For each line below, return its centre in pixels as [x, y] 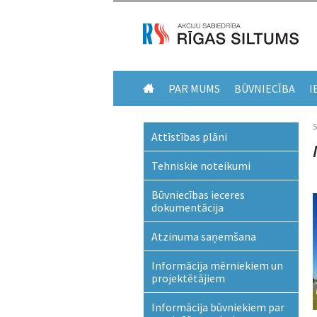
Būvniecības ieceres [198, 195]
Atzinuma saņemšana [203, 236]
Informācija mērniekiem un [217, 265]
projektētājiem [188, 278]
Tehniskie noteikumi [201, 166]
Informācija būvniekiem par [218, 307]
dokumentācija [187, 207]
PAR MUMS [194, 88]
